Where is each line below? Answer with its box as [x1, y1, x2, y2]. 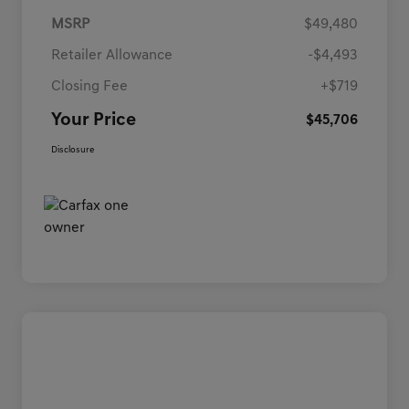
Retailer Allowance [51, 48, 173, 64]
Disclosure [51, 145, 94, 156]
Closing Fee [51, 79, 128, 95]
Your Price [51, 111, 136, 131]
